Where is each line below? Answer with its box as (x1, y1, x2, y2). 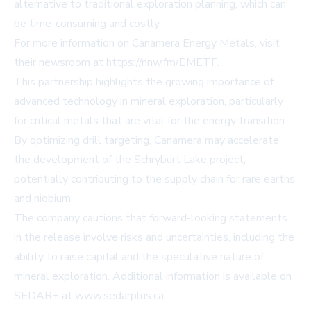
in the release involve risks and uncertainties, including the (14, 230, 294, 246)
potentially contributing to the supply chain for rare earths (14, 171, 295, 187)
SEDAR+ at (14, 288, 75, 304)
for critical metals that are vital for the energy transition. (14, 113, 287, 129)
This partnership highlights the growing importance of (14, 74, 274, 90)
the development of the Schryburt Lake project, (14, 152, 246, 168)
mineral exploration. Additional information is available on (14, 269, 292, 285)
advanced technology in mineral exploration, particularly (14, 94, 283, 110)
